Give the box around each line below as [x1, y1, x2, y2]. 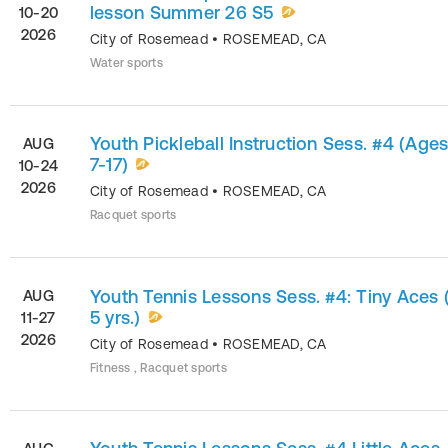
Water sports [90, 55, 163, 70]
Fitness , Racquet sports [90, 360, 227, 375]
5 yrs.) [90, 306, 141, 328]
